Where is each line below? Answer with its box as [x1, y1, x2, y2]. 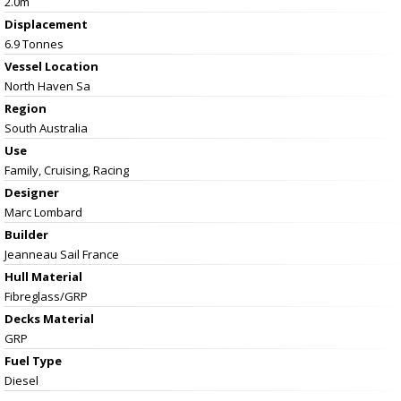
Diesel [4, 371, 38, 388]
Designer [4, 183, 59, 200]
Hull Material [4, 268, 82, 285]
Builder [4, 226, 48, 243]
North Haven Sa [4, 77, 90, 94]
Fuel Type [4, 352, 62, 369]
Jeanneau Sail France [4, 245, 119, 262]
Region [4, 99, 47, 116]
